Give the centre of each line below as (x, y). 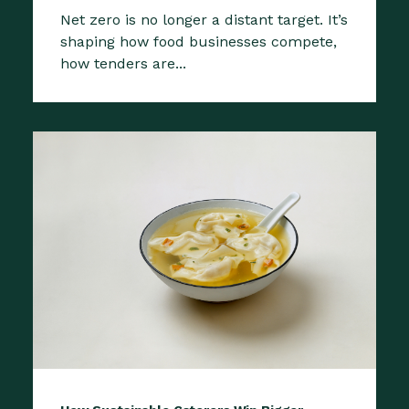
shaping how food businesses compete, (199, 41)
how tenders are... (123, 63)
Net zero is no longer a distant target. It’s (204, 19)
